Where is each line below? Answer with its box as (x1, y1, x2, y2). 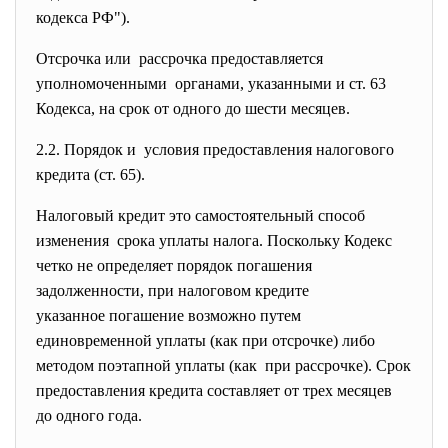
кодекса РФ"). (36, 9, 130, 26)
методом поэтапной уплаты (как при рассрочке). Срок (36, 357, 411, 374)
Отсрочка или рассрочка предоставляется (36, 50, 327, 67)
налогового (316, 141, 398, 158)
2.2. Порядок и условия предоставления (36, 141, 316, 158)
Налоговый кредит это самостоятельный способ (36, 207, 365, 224)
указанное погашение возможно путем (36, 307, 305, 324)
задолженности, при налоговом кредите (36, 282, 313, 299)
